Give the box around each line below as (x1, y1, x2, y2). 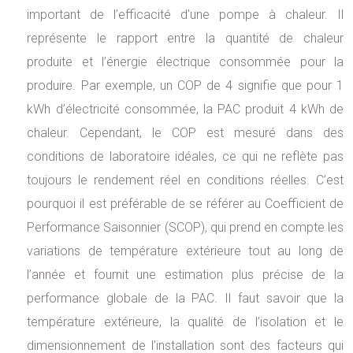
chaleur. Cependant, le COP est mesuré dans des (27, 125, 344, 140)
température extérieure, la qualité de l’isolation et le (27, 314, 344, 329)
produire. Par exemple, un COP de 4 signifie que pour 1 (27, 78, 344, 93)
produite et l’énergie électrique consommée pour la (27, 54, 344, 69)
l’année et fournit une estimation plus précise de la (27, 267, 344, 282)
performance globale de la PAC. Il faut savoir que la (27, 291, 344, 306)
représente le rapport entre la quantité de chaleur (27, 31, 344, 46)
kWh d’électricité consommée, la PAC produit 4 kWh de (27, 102, 344, 117)
